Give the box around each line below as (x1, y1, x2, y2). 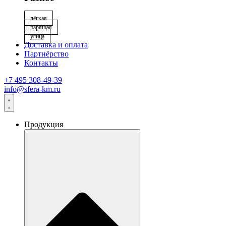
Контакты (24, 58, 58, 67)
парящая (30, 23, 52, 31)
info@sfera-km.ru (4, 84, 61, 93)
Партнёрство (24, 49, 69, 58)
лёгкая (30, 14, 47, 22)
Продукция (24, 120, 63, 129)
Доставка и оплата (24, 40, 88, 49)
